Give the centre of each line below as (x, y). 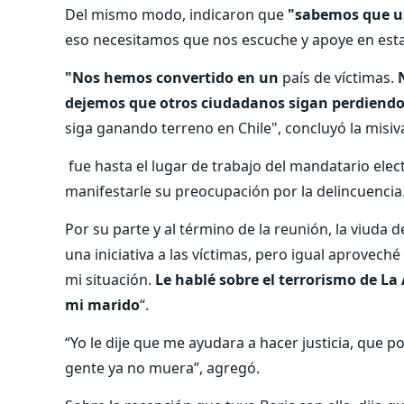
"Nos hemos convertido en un (174, 77)
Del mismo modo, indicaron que (174, 14)
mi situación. (108, 279)
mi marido (102, 304)
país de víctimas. (340, 77)
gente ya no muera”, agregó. (162, 367)
